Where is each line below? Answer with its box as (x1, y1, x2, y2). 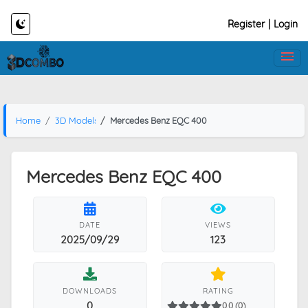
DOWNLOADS (63, 285, 118, 296)
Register (227, 18, 265, 30)
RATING (202, 285, 234, 296)
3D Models (55, 114, 98, 126)
